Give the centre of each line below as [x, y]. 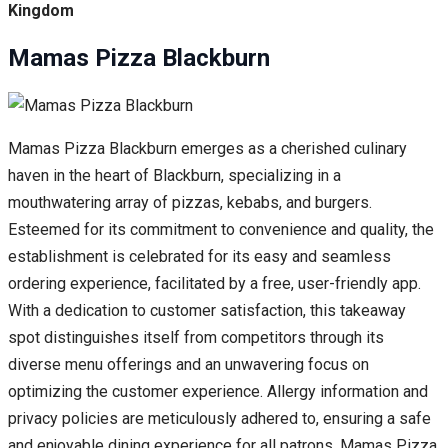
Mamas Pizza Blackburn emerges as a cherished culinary [207, 149]
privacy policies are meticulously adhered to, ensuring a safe [219, 419]
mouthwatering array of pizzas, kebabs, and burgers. [190, 203]
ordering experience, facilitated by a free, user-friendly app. [214, 284]
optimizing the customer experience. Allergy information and [218, 392]
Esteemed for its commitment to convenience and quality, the [221, 230]
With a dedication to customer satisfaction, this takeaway [207, 311]
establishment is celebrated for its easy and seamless [199, 257]
